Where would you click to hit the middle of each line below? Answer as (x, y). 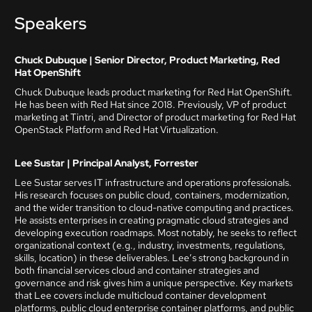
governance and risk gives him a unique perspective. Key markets (154, 283)
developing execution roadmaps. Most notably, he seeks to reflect (156, 233)
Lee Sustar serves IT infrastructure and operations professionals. (153, 182)
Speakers (50, 23)
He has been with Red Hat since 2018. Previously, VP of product (150, 104)
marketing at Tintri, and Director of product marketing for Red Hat (155, 117)
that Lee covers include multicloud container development (140, 295)
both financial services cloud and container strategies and (137, 270)
